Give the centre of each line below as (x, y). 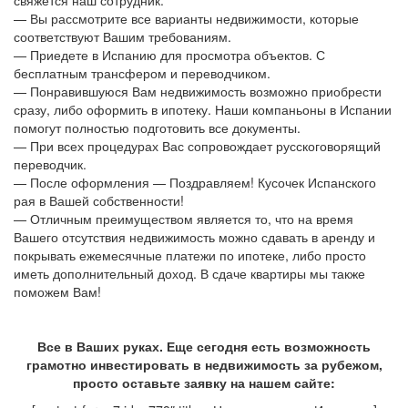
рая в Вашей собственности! (99, 201)
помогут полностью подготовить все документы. (157, 128)
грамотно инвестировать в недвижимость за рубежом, (204, 365)
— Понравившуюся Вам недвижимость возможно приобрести (198, 92)
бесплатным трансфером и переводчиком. (142, 73)
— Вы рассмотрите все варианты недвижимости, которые (186, 19)
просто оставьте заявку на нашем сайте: (204, 383)
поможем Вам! (57, 292)
